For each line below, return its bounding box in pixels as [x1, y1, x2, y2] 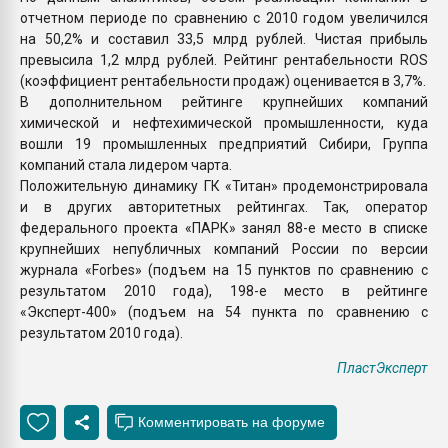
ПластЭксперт [337, 359, 428, 376]
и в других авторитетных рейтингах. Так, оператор [20, 198, 428, 215]
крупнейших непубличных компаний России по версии [20, 240, 428, 257]
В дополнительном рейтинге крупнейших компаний [20, 93, 428, 110]
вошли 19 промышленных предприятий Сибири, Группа [20, 135, 428, 152]
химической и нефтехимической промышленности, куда [20, 114, 428, 131]
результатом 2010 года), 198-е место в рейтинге [20, 282, 428, 299]
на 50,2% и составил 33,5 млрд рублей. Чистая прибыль [20, 30, 428, 47]
